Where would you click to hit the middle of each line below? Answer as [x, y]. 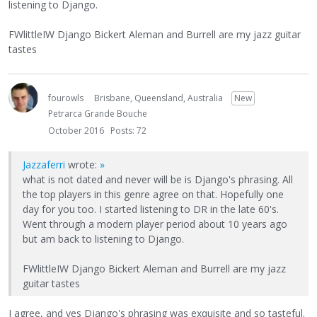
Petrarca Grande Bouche [98, 113]
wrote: [82, 164]
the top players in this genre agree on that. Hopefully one [153, 194]
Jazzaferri [44, 164]
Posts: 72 [128, 130]
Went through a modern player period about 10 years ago [155, 224]
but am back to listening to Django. [103, 238]
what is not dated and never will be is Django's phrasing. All [158, 179]
